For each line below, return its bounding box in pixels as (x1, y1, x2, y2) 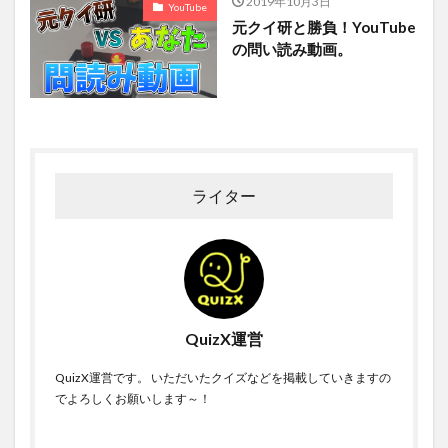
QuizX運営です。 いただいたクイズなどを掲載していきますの (55, 370, 391, 386)
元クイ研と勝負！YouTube (231, 18, 416, 37)
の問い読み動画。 (231, 40, 352, 59)
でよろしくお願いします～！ (55, 391, 211, 407)
